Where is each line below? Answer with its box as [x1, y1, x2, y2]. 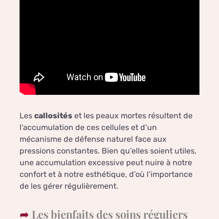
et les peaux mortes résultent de [72, 111, 193, 121]
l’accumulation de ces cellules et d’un [20, 123, 157, 132]
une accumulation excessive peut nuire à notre [20, 158, 192, 168]
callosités [34, 111, 72, 121]
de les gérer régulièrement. [20, 181, 118, 191]
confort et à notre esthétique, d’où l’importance [20, 170, 193, 179]
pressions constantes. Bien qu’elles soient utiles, [20, 146, 197, 156]
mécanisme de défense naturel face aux [20, 134, 167, 144]
